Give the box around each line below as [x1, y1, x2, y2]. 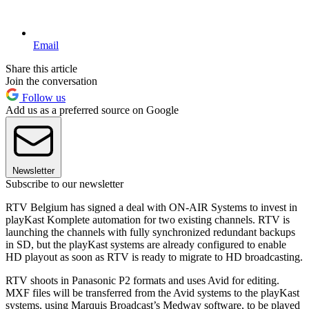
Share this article [6, 62, 77, 74]
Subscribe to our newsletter [6, 177, 123, 190]
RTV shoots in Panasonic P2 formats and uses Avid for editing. [6, 274, 279, 286]
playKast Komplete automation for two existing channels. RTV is [6, 213, 290, 226]
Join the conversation [6, 74, 97, 87]
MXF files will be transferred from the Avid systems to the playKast [6, 286, 299, 299]
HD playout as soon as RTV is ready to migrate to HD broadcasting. [6, 250, 303, 263]
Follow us [19, 91, 66, 103]
